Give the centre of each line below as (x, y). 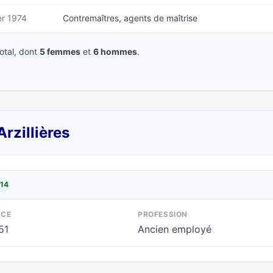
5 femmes (60, 51)
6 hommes (115, 51)
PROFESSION (163, 214)
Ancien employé (175, 229)
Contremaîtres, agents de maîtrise (130, 18)
